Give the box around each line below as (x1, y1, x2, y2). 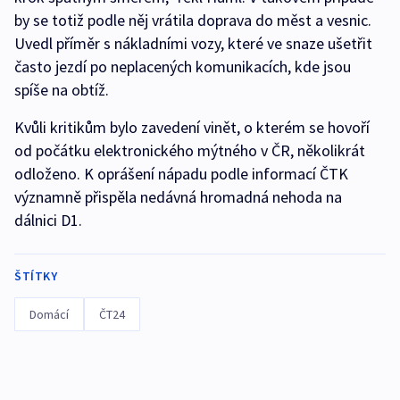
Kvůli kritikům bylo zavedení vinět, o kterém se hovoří (14, 117, 370, 138)
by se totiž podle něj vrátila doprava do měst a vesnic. (14, 10, 371, 31)
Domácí (29, 306, 69, 323)
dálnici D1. (14, 210, 82, 231)
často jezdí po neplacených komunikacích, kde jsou (14, 56, 351, 78)
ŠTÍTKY (14, 268, 57, 285)
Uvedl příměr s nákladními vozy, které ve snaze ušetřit (14, 33, 372, 54)
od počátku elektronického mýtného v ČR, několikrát (14, 140, 365, 162)
